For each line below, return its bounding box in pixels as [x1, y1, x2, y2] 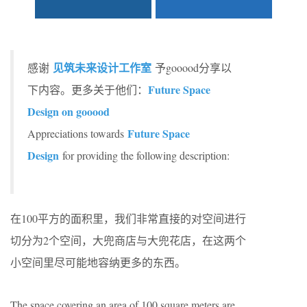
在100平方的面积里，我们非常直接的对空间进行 [10, 211, 246, 225]
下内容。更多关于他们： [27, 82, 148, 97]
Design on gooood [27, 103, 110, 119]
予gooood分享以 [151, 60, 232, 75]
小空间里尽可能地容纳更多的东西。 [10, 255, 186, 269]
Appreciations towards [27, 126, 127, 140]
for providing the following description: [59, 148, 230, 162]
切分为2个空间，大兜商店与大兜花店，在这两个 [10, 233, 246, 247]
